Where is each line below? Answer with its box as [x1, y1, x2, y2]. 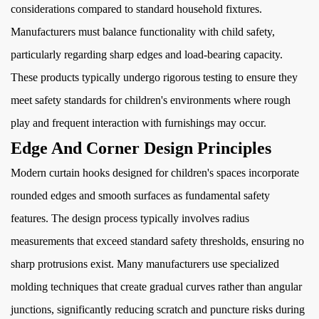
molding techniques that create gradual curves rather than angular [11, 281, 302, 293]
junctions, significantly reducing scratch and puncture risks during [11, 303, 305, 315]
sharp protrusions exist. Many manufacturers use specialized [11, 258, 279, 270]
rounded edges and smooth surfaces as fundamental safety [11, 189, 270, 202]
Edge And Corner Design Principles [11, 139, 271, 157]
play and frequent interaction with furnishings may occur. [11, 117, 266, 129]
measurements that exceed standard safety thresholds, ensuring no [11, 235, 304, 247]
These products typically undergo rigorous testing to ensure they [11, 71, 298, 83]
